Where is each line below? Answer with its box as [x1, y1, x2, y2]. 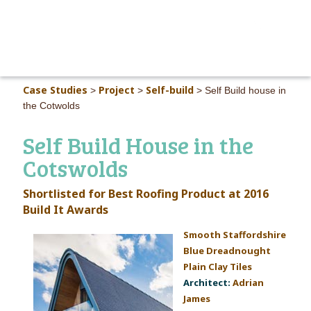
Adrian [233, 276, 264, 289]
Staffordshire [221, 228, 287, 241]
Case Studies [23, 83, 88, 97]
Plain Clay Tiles [183, 260, 253, 273]
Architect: [183, 276, 233, 289]
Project [99, 83, 135, 97]
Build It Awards [23, 201, 109, 217]
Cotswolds [23, 151, 128, 183]
